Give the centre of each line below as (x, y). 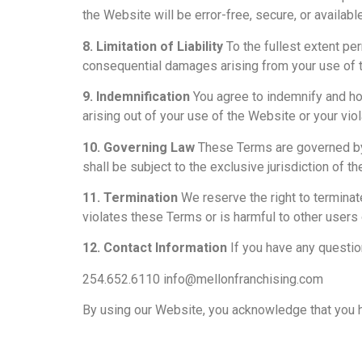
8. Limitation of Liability (153, 46)
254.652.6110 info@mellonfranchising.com (203, 279)
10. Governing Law (139, 147)
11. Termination (130, 198)
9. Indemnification (136, 97)
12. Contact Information (155, 248)
